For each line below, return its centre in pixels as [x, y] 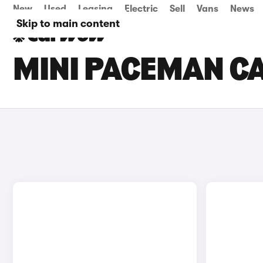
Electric [141, 9]
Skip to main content [68, 23]
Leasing [95, 9]
